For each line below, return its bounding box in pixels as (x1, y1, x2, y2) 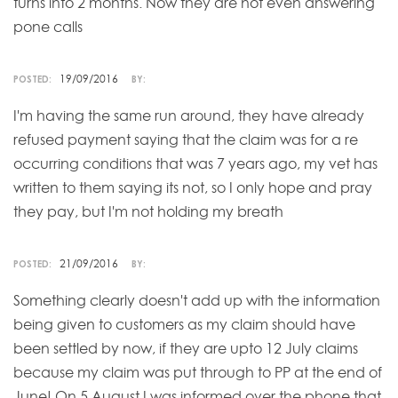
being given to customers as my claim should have (13, 314, 355, 333)
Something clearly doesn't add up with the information (13, 291, 380, 309)
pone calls (13, 17, 83, 36)
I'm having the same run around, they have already (13, 106, 364, 124)
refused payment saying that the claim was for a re (13, 130, 358, 148)
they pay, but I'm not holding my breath (13, 202, 283, 220)
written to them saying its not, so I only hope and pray (13, 178, 372, 196)
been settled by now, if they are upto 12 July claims (13, 338, 358, 357)
